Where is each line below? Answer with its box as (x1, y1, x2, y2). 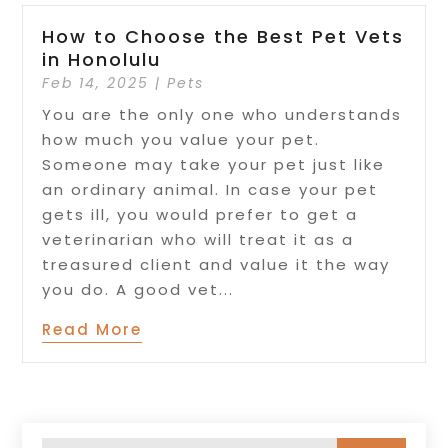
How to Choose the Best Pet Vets (42, 24, 405, 50)
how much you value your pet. (42, 129, 321, 151)
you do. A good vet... (42, 279, 235, 301)
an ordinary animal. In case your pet (42, 179, 379, 201)
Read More (42, 319, 143, 341)
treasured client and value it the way (42, 254, 391, 276)
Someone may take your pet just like (42, 154, 386, 176)
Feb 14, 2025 (42, 73, 150, 94)
